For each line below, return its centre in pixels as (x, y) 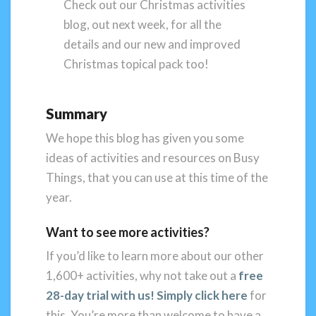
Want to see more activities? (128, 232)
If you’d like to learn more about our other (155, 255)
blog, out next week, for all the (143, 24)
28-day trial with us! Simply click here (147, 295)
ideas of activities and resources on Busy (153, 158)
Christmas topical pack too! (136, 63)
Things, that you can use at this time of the (157, 178)
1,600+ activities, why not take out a (142, 275)
